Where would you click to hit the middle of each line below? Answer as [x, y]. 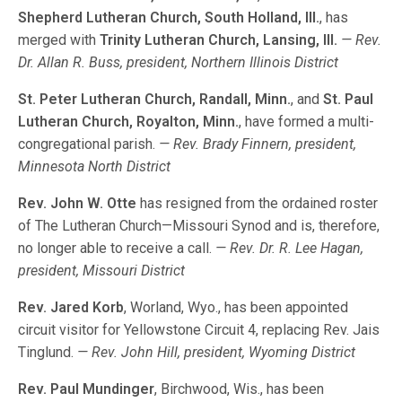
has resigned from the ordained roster [258, 203]
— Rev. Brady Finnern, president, [258, 144]
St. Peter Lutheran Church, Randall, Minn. [155, 99]
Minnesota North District [95, 166]
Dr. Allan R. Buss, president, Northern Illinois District [179, 62]
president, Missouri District [102, 271]
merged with [59, 40]
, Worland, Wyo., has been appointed [236, 307]
